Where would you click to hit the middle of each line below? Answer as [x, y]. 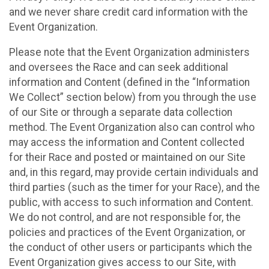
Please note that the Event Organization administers [129, 53]
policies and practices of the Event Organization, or [127, 233]
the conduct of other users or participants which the [131, 248]
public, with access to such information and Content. [131, 203]
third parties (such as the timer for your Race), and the [134, 188]
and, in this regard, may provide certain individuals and [134, 173]
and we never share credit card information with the [128, 12]
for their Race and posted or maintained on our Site [127, 158]
